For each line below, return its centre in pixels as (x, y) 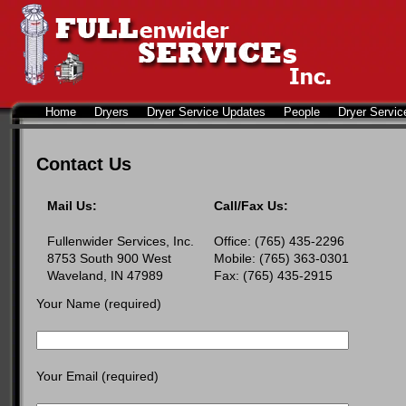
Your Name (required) (99, 304)
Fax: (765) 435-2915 (273, 275)
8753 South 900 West (109, 258)
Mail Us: (72, 206)
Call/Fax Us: (251, 206)
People (302, 112)
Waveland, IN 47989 (105, 275)
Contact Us (84, 164)
